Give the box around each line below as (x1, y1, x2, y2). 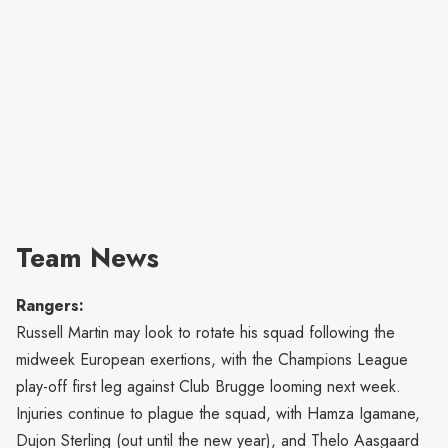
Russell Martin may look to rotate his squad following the (16, 320, 395, 344)
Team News (16, 237, 159, 277)
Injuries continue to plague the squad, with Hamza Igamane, (16, 401, 420, 425)
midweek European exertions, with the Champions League (16, 347, 408, 371)
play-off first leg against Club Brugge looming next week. (16, 374, 401, 398)
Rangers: (16, 293, 84, 317)
